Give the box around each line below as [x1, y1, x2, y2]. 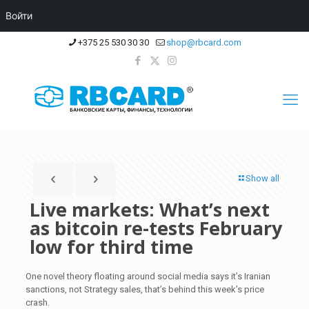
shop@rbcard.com [166, 37, 241, 48]
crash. [25, 297, 50, 308]
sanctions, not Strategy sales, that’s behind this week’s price [25, 284, 264, 295]
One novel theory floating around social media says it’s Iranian [25, 271, 270, 281]
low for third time [30, 234, 193, 259]
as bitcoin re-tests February [30, 215, 282, 241]
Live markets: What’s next [30, 197, 270, 222]
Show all [246, 173, 279, 183]
